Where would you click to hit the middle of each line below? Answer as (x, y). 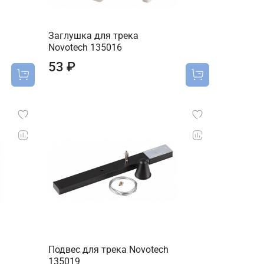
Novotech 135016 (85, 48)
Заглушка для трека (94, 36)
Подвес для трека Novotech (109, 249)
